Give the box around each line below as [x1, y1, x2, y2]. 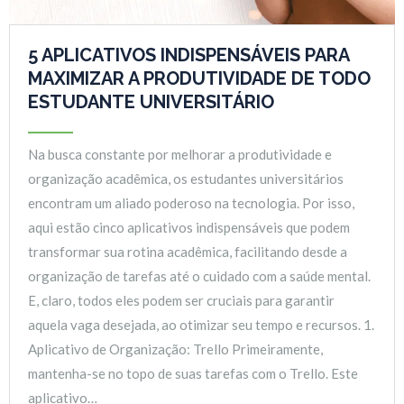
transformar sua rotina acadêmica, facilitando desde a [28, 243, 347, 260]
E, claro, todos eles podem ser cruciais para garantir [28, 292, 335, 308]
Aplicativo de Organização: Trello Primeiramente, [28, 341, 323, 357]
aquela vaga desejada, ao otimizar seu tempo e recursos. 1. [28, 317, 374, 333]
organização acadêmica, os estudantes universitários [28, 170, 344, 187]
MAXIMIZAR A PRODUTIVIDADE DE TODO [28, 68, 371, 89]
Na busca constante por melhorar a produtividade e [28, 146, 332, 162]
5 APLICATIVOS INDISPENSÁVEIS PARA [28, 44, 349, 66]
